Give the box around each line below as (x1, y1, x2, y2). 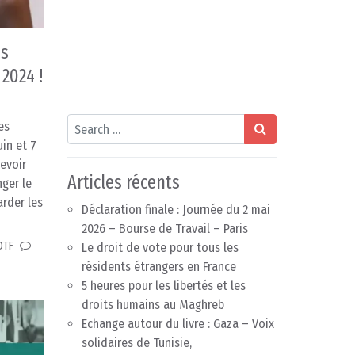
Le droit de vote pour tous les (82, 240, 239, 256)
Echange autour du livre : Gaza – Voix (82, 316, 274, 332)
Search (67, 115, 101, 131)
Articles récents (67, 171, 180, 194)
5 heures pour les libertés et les (82, 278, 246, 294)
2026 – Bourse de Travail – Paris (82, 221, 248, 237)
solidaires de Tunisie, (82, 335, 192, 351)
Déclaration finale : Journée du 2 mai (82, 202, 270, 218)
